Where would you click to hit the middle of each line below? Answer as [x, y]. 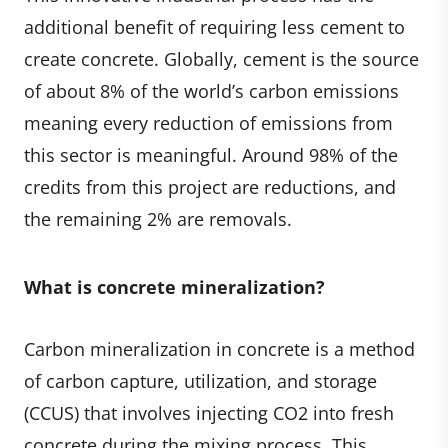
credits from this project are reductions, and [210, 186]
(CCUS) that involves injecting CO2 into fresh [209, 412]
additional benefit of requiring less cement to [214, 26]
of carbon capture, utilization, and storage [200, 380]
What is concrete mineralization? [174, 286]
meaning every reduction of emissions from [208, 122]
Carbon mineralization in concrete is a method [219, 348]
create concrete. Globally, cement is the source [221, 58]
